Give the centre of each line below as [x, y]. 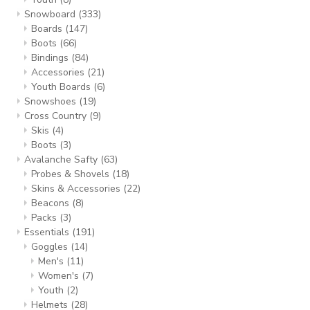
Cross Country [57, 116]
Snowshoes [52, 101]
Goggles [51, 247]
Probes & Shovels [72, 174]
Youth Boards [62, 87]
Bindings [51, 58]
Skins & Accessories [77, 189]
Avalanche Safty [62, 159]
